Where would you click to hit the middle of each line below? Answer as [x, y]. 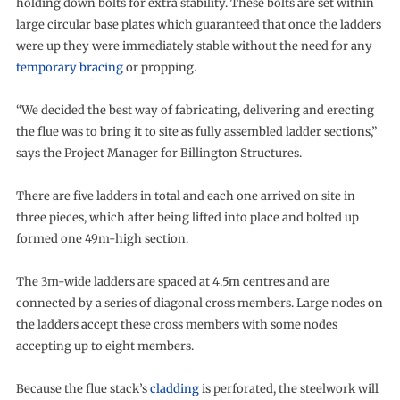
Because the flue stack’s [83, 389]
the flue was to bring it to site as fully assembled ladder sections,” [196, 132]
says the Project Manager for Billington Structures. [158, 154]
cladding [174, 389]
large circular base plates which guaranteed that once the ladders [198, 25]
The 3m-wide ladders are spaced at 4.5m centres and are [172, 282]
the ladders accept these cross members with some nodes [176, 325]
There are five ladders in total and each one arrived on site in [185, 196]
